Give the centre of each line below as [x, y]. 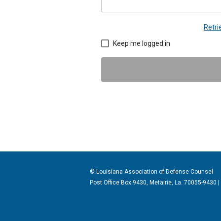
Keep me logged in [142, 43]
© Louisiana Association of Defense [139, 172]
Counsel [201, 172]
